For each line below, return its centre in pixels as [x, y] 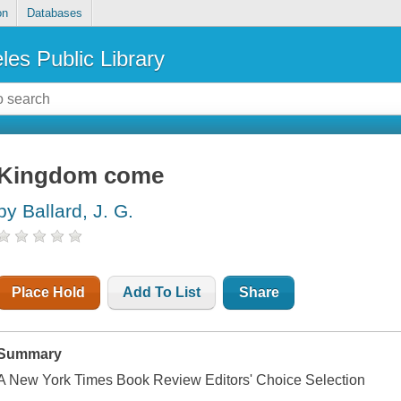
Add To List [162, 293]
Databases [54, 13]
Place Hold [49, 293]
